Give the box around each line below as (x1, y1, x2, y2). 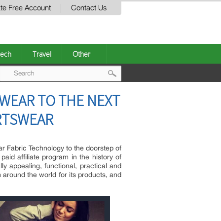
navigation (114, 105, 170, 121)
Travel (33, 49, 51, 59)
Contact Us (71, 4, 107, 12)
